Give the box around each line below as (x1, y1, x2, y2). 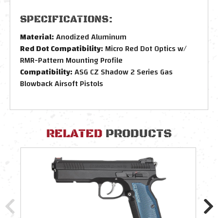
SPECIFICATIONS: (20, 13, 112, 26)
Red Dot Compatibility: (20, 41, 103, 56)
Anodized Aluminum (54, 29, 127, 44)
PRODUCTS (102, 126, 172, 141)
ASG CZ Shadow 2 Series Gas (73, 64, 173, 79)
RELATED (46, 126, 103, 141)
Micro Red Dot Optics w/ (103, 41, 186, 56)
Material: (20, 29, 54, 44)
